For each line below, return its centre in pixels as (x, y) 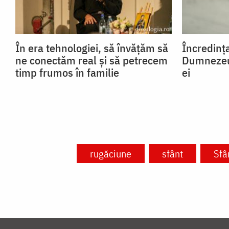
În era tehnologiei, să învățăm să (92, 48)
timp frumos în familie (67, 72)
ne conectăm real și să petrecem (91, 60)
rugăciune (111, 153)
